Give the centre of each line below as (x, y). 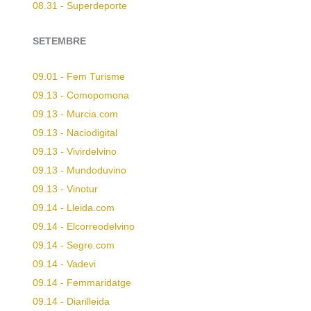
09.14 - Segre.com (74, 245)
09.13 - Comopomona (81, 95)
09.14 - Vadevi (64, 264)
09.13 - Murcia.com (75, 114)
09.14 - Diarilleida (71, 301)
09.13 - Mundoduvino (79, 170)
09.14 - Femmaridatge (82, 283)
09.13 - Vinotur (65, 189)
